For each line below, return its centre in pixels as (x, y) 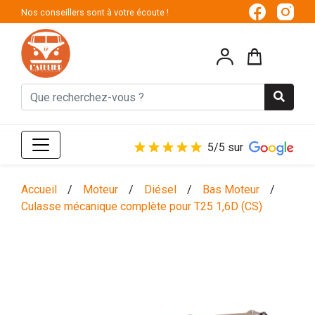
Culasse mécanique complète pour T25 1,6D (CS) (142, 207)
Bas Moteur (231, 190)
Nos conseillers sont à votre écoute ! (95, 12)
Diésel (160, 190)
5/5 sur (225, 148)
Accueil (39, 190)
